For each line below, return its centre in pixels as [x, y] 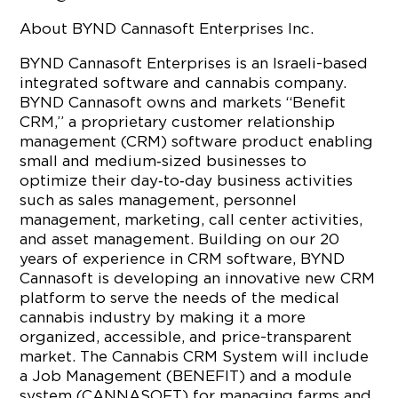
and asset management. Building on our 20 [180, 239]
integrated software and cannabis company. [183, 83]
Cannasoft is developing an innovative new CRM [198, 278]
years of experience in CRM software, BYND [183, 259]
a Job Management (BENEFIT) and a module [186, 376]
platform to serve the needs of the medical [180, 298]
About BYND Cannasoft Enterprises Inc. [167, 28]
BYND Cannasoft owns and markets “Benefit [183, 102]
